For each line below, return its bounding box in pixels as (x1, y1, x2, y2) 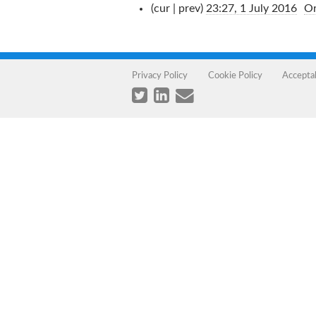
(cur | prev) (150, 3, 203, 14)
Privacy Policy (132, 71, 188, 80)
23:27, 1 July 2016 (205, 3, 297, 14)
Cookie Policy (207, 71, 262, 80)
